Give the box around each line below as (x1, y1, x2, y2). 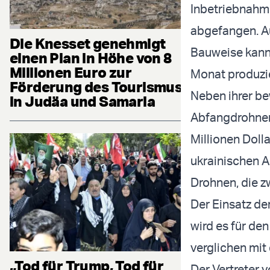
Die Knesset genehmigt (10, 34, 166, 52)
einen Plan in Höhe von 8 (10, 48, 172, 67)
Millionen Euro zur (10, 63, 132, 81)
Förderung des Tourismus (10, 77, 183, 96)
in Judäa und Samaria (10, 92, 155, 110)
